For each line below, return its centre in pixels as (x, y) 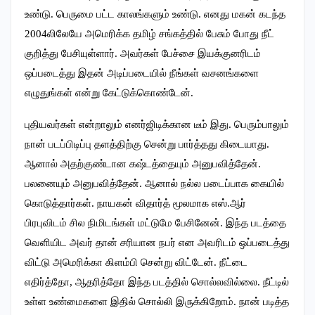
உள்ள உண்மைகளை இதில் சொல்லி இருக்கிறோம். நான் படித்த (157, 302)
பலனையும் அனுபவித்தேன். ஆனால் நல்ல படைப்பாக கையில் (154, 184)
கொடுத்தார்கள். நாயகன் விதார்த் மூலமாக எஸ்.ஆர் (135, 204)
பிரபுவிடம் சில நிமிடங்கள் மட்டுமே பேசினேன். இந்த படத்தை (155, 223)
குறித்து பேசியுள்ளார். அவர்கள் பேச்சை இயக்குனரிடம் (143, 54)
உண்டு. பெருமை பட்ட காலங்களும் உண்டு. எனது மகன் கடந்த (155, 14)
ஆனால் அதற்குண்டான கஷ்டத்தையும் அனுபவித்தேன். (143, 164)
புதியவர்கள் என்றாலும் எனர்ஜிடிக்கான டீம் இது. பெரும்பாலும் (157, 125)
